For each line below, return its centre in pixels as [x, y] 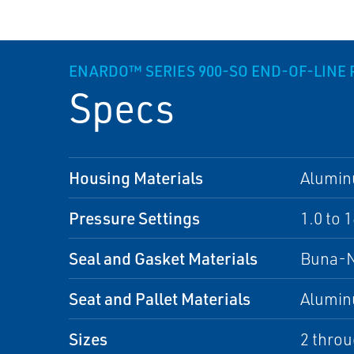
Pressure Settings [134, 218]
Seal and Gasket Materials [163, 258]
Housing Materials [136, 177]
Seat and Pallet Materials [160, 298]
